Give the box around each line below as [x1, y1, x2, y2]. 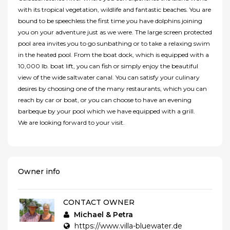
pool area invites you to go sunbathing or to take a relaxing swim [18, 40, 210, 48]
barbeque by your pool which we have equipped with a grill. [18, 107, 195, 116]
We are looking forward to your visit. [18, 119, 125, 127]
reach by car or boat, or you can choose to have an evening [18, 96, 191, 104]
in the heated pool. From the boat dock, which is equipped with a [18, 51, 209, 59]
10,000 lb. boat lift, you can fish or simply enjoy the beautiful [18, 62, 198, 70]
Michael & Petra [74, 210, 133, 220]
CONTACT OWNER [63, 198, 135, 207]
